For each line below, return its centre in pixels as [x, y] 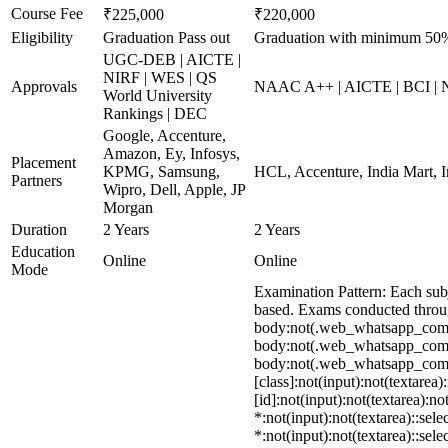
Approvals [44, 86]
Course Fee [47, 13]
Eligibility [42, 37]
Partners [36, 180]
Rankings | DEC [155, 113]
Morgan [128, 207]
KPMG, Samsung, [161, 171]
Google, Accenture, [164, 135]
